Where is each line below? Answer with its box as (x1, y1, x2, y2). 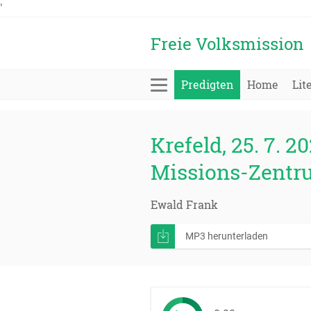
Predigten (181, 77, 233, 92)
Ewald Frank (151, 197, 218, 212)
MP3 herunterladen (185, 230, 268, 242)
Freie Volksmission (151, 32, 303, 55)
